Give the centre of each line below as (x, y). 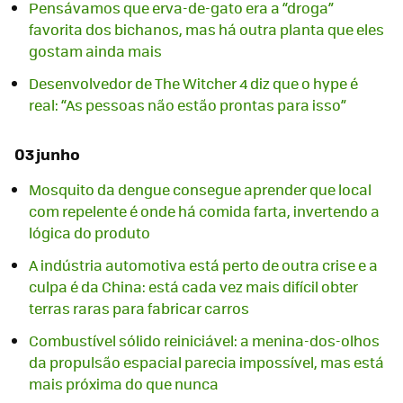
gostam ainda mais (95, 50)
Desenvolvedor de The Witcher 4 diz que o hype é (193, 83)
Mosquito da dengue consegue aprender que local (200, 189)
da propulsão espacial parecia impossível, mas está (206, 362)
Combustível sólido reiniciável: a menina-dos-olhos (204, 340)
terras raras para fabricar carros (139, 308)
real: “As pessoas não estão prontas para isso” (188, 104)
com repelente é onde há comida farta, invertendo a (204, 210)
